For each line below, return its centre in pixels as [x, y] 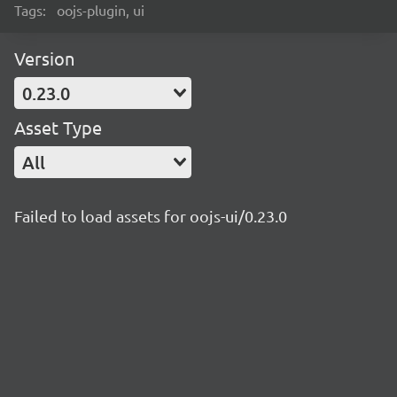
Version [44, 58]
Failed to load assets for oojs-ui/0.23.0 [151, 216]
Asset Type [58, 127]
